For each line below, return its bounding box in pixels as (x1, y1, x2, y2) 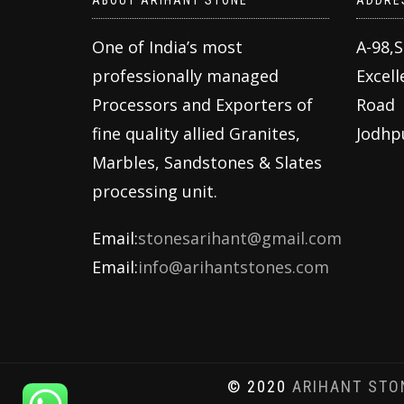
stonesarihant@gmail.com (138, 227, 342, 250)
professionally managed (92, 65, 279, 87)
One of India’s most (92, 36, 243, 59)
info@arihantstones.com (138, 256, 329, 279)
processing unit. (92, 180, 217, 203)
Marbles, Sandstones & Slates (92, 151, 322, 174)
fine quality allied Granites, (92, 123, 300, 145)
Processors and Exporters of (92, 94, 313, 116)
